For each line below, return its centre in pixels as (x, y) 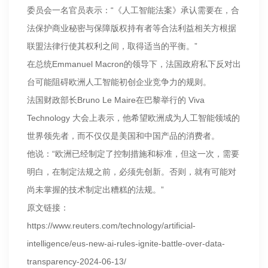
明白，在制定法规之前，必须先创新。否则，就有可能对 (132, 172)
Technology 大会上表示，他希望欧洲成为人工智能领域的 (133, 118)
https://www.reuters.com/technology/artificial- (111, 226)
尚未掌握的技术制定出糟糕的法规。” (95, 190)
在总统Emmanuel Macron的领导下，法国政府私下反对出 (134, 64)
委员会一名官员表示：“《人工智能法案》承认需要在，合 (133, 10)
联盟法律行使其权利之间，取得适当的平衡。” (112, 46)
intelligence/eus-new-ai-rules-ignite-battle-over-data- (126, 244)
